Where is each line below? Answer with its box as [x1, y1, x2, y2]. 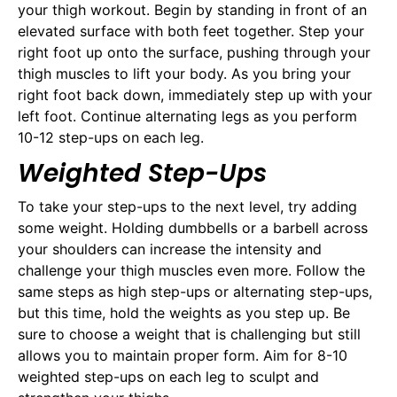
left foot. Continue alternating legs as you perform [18, 107, 357, 126]
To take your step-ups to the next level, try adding [18, 198, 357, 216]
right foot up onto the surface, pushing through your [18, 43, 370, 62]
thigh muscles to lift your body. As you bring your [18, 65, 351, 83]
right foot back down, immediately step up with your [18, 86, 372, 105]
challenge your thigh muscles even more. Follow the [18, 261, 365, 280]
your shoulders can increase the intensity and [18, 240, 322, 259]
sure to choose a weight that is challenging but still [18, 325, 361, 344]
